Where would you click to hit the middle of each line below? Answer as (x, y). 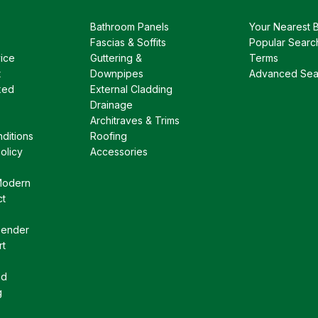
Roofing (109, 136)
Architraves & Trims (135, 120)
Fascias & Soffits (128, 42)
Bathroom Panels (130, 26)
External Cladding (131, 89)
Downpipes (117, 73)
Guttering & (116, 57)
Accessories (119, 151)
